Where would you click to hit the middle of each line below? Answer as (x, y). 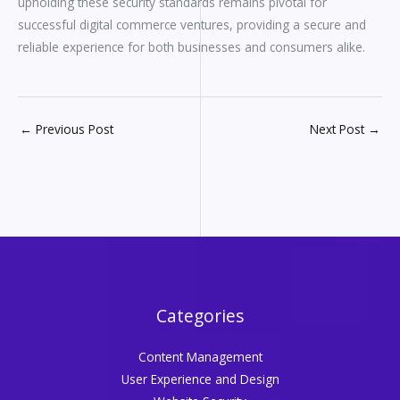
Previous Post (73, 129)
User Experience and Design (200, 379)
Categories (200, 317)
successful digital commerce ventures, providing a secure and (192, 25)
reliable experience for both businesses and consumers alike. (192, 47)
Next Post (339, 129)
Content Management (200, 357)
